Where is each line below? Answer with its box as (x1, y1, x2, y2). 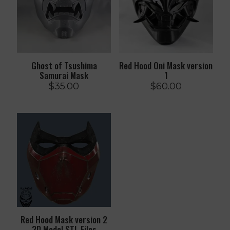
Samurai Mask (40, 68, 89, 82)
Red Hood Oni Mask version (119, 59, 213, 72)
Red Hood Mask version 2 (21, 213, 108, 226)
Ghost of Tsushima (31, 59, 97, 72)
